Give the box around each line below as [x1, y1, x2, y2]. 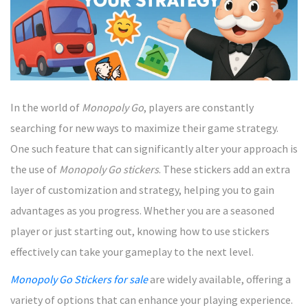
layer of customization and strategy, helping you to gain [10, 182, 274, 197]
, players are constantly [144, 100, 254, 114]
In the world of [10, 100, 82, 114]
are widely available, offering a [148, 272, 291, 286]
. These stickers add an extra [159, 162, 290, 176]
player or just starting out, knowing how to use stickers [10, 223, 269, 238]
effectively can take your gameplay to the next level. [10, 244, 254, 258]
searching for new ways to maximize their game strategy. [10, 120, 278, 135]
